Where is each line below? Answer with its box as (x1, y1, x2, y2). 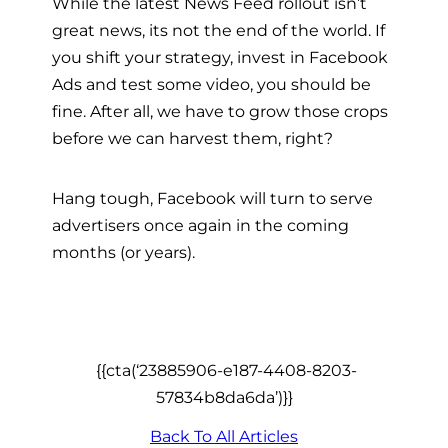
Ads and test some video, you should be (52, 74, 371, 95)
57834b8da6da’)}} (155, 387, 293, 408)
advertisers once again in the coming (52, 214, 349, 235)
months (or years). (52, 241, 195, 262)
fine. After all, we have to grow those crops (52, 101, 388, 122)
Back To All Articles (150, 425, 298, 446)
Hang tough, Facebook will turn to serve (52, 187, 373, 208)
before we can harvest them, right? (52, 128, 333, 149)
